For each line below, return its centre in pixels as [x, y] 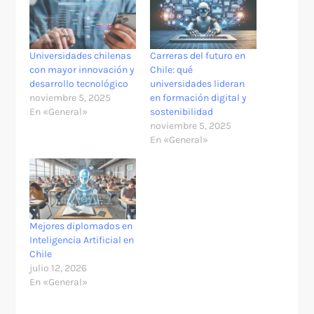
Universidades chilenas [81, 55]
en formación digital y [198, 97]
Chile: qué [171, 69]
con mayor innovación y [82, 69]
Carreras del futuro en [198, 55]
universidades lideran [197, 83]
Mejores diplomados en [81, 226]
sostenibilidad [182, 111]
